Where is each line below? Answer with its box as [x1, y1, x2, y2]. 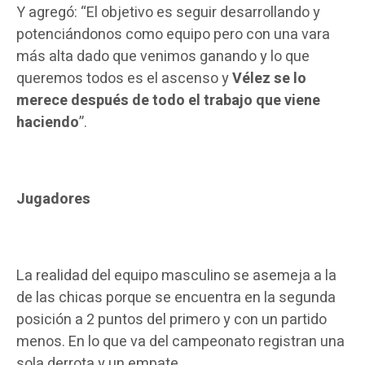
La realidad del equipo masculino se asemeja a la [15, 265, 336, 288]
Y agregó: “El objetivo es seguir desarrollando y [15, 2, 320, 24]
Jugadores [15, 188, 90, 211]
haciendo [15, 112, 79, 134]
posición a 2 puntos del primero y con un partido [15, 309, 327, 332]
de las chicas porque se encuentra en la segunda [15, 287, 336, 310]
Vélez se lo [231, 68, 306, 90]
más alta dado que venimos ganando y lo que [15, 46, 310, 68]
